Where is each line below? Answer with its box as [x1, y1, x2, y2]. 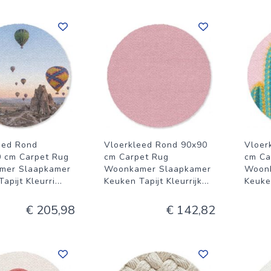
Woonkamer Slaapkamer [104, 163, 211, 175]
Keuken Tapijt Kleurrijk [104, 175, 202, 187]
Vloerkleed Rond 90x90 [104, 139, 207, 151]
